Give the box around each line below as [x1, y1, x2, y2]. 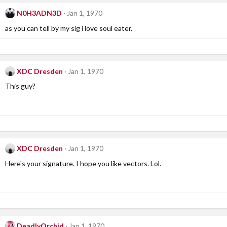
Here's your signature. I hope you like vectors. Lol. [5, 159, 161, 168]
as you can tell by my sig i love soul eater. [5, 23, 132, 32]
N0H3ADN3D [16, 9, 62, 18]
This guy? [5, 82, 35, 91]
